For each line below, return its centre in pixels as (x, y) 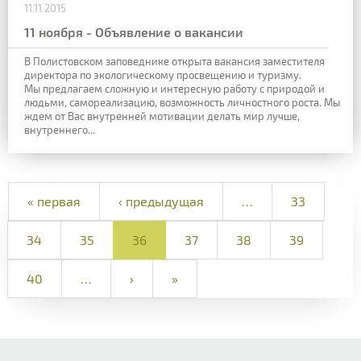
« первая (54, 201)
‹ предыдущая (161, 201)
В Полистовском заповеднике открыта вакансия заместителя (174, 62)
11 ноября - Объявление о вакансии (134, 32)
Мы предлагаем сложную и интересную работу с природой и (174, 89)
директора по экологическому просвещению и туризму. (163, 75)
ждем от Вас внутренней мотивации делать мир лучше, (162, 116)
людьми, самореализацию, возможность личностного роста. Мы (182, 103)
